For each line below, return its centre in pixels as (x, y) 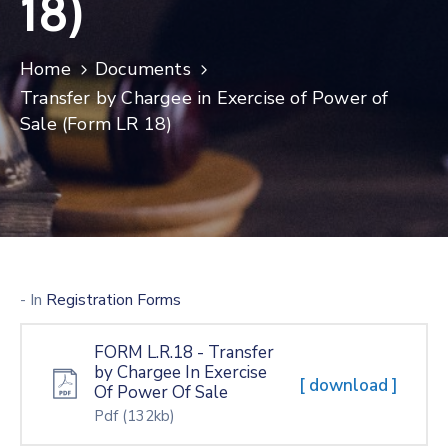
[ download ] (348, 385)
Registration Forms (113, 300)
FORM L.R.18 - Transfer (184, 352)
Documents (143, 69)
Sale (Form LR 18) (96, 124)
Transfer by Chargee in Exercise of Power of (204, 98)
